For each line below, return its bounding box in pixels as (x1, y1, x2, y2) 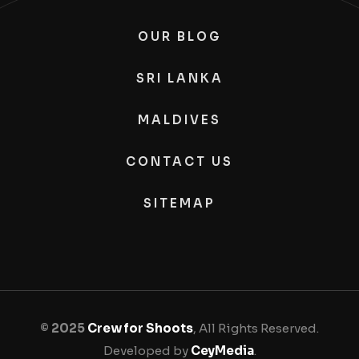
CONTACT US (126, 153, 233, 169)
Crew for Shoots (87, 320, 193, 336)
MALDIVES (138, 111, 221, 127)
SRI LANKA (135, 70, 224, 86)
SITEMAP (143, 195, 216, 211)
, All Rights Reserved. (193, 320, 319, 336)
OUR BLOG (137, 28, 222, 44)
